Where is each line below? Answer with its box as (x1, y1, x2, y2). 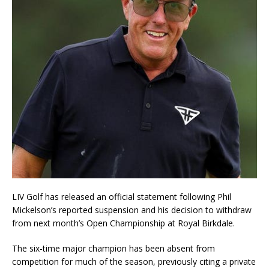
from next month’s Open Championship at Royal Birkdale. (12, 217, 235, 229)
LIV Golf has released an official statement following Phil (12, 191, 231, 202)
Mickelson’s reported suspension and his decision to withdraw (12, 204, 252, 216)
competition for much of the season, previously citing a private (12, 256, 256, 267)
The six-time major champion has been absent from (12, 243, 215, 254)
